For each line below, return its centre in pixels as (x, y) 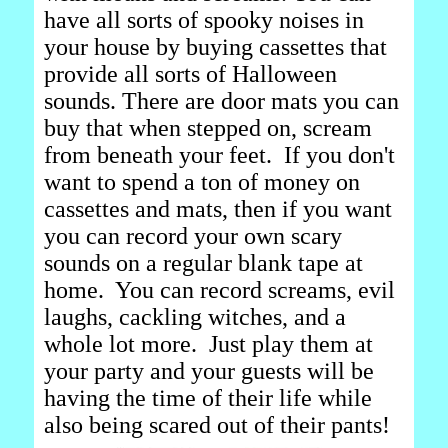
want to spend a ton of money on (202, 182)
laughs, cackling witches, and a (195, 317)
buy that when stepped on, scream (208, 128)
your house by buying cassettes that (215, 47)
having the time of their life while (208, 398)
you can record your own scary (193, 236)
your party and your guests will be (209, 371)
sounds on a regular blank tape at (203, 263)
